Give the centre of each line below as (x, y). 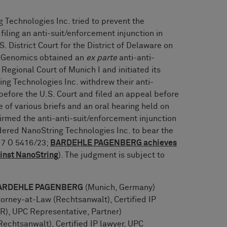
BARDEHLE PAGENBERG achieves (113, 143)
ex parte (102, 58)
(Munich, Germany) (119, 187)
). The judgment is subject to (111, 155)
